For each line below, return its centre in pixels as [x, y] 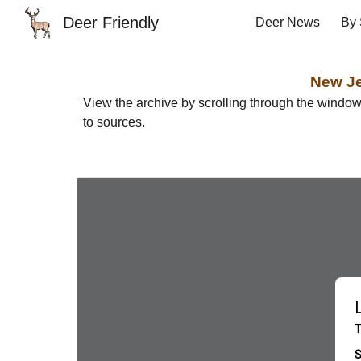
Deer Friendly [111, 23]
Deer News [288, 22]
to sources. [115, 122]
